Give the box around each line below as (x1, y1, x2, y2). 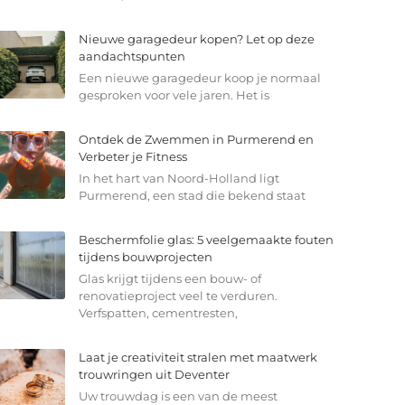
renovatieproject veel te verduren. (78, 288, 278, 304)
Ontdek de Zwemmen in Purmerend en (78, 132, 314, 147)
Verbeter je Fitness (78, 149, 187, 165)
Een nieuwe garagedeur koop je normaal (78, 71, 321, 86)
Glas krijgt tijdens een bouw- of (78, 271, 261, 287)
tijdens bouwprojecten (78, 250, 212, 265)
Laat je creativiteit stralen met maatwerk (78, 350, 317, 365)
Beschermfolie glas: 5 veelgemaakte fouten (78, 232, 334, 248)
